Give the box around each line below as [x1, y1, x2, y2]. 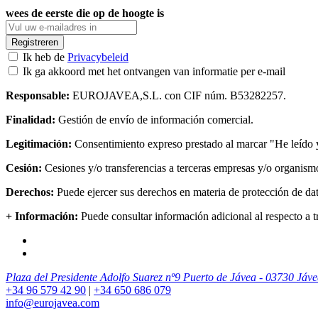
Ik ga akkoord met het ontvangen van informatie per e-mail [23, 65, 285, 77]
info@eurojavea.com [6, 296, 99, 309]
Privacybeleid [67, 50, 128, 63]
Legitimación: [6, 137, 72, 150]
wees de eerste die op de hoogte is [6, 6, 164, 19]
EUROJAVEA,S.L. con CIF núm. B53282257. [70, 89, 286, 102]
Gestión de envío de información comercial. [55, 113, 253, 126]
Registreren [11, 36, 58, 48]
